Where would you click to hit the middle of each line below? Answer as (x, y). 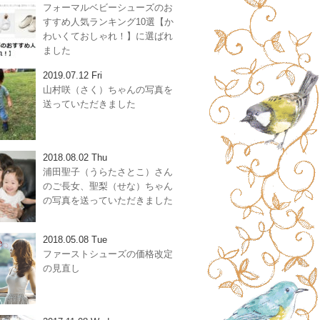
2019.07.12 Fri (72, 75)
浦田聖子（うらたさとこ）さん (108, 172)
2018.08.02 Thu (75, 157)
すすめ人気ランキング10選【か (108, 22)
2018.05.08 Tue (75, 240)
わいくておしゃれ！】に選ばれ (108, 36)
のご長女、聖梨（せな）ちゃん (108, 186)
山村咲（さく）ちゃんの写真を (108, 90)
